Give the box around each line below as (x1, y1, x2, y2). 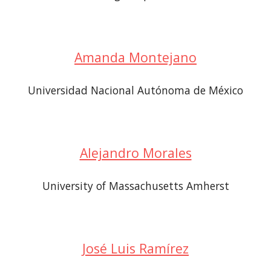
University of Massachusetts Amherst (42, 178, 229, 193)
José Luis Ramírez (82, 240, 189, 257)
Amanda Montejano (74, 48, 197, 66)
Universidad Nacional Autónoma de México (28, 83, 243, 97)
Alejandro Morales (79, 144, 192, 162)
